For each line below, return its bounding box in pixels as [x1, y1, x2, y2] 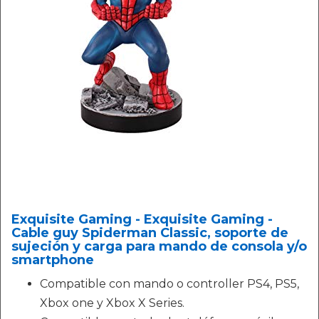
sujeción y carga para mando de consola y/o [11, 239, 307, 254]
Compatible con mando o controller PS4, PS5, [40, 277, 299, 291]
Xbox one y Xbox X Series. [40, 296, 184, 310]
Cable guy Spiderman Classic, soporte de [11, 225, 288, 241]
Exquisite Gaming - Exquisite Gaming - [11, 211, 273, 227]
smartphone [11, 252, 94, 268]
